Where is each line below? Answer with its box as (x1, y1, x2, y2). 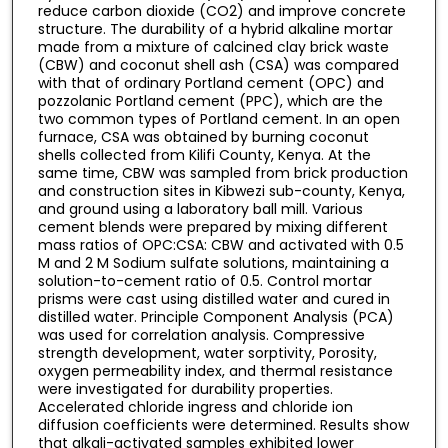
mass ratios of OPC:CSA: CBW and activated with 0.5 (37, 234, 404, 255)
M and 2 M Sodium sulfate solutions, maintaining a (37, 252, 389, 273)
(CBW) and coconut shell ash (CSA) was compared (37, 54, 399, 75)
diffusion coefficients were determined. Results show (37, 414, 409, 435)
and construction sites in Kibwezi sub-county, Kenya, (37, 180, 405, 201)
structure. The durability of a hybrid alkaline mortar (37, 18, 393, 39)
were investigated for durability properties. (37, 378, 333, 399)
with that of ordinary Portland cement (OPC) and (37, 72, 384, 93)
